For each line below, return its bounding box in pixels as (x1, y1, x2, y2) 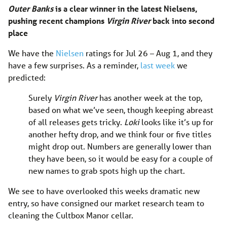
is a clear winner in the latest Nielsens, (53, 3, 198, 14)
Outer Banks (8, 3, 53, 14)
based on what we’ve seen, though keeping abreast (28, 104, 213, 115)
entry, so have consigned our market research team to (8, 197, 204, 208)
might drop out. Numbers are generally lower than (28, 140, 211, 152)
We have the (8, 47, 56, 58)
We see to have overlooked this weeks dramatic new (8, 185, 200, 196)
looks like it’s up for (141, 116, 213, 127)
